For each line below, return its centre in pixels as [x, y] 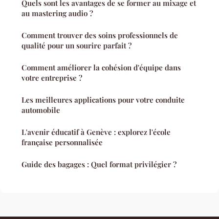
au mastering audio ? [57, 13]
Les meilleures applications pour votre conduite [103, 99]
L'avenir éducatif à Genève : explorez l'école [96, 132]
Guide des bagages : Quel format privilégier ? [99, 164]
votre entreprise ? [52, 77]
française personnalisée [62, 142]
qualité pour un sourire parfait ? [77, 45]
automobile [41, 110]
